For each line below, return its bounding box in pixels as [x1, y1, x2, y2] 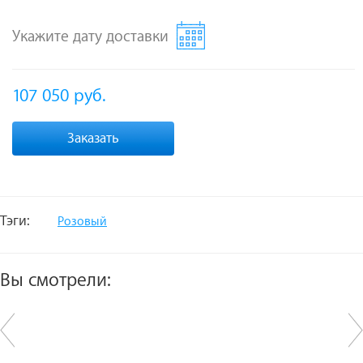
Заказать [67, 130, 119, 147]
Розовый [58, 215, 107, 229]
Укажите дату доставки [12, 27, 169, 45]
